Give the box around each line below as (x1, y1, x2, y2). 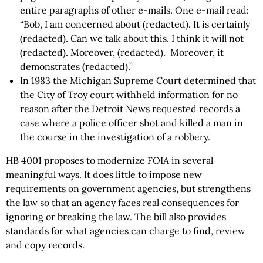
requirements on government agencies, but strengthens (6, 183, 251, 194)
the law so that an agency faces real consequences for (6, 197, 239, 208)
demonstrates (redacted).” (20, 60, 133, 72)
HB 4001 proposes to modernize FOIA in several (6, 154, 213, 166)
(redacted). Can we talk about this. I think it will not (20, 32, 244, 44)
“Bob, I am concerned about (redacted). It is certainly (20, 18, 250, 30)
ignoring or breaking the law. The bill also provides (6, 211, 226, 222)
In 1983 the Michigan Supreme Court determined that (20, 75, 256, 86)
